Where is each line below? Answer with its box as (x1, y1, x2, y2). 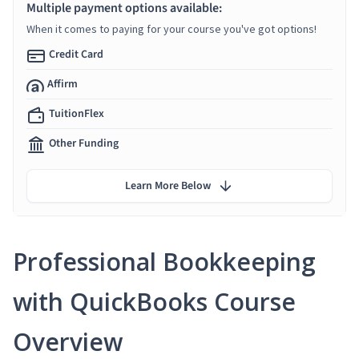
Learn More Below (125, 177, 211, 194)
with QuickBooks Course (13, 284, 296, 318)
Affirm (47, 75, 78, 92)
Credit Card (49, 46, 103, 63)
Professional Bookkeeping (13, 244, 316, 278)
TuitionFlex (49, 105, 104, 122)
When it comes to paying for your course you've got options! (26, 21, 317, 36)
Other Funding (49, 135, 119, 151)
